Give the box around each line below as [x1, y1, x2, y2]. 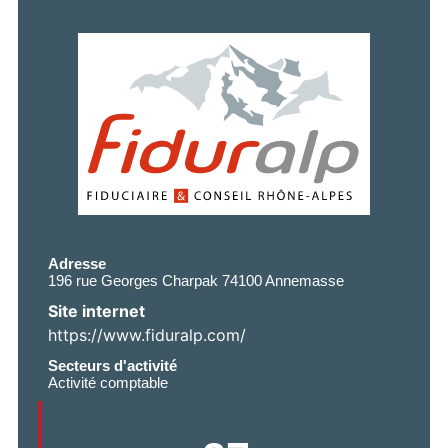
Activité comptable [48, 373, 168, 391]
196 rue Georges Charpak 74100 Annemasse [48, 271, 344, 289]
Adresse [48, 254, 106, 272]
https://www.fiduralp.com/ [48, 324, 246, 345]
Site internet [48, 300, 145, 321]
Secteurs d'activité [48, 356, 177, 374]
